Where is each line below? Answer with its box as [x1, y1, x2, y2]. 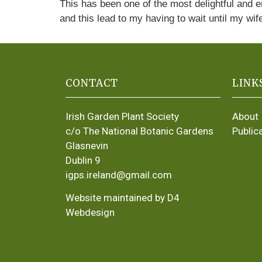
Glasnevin [65, 140, 108, 151]
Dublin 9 [65, 154, 101, 166]
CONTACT [65, 77, 118, 89]
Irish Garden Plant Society [65, 111, 179, 122]
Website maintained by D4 [65, 192, 180, 204]
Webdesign [65, 206, 115, 219]
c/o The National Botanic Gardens [65, 125, 213, 137]
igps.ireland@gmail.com [65, 169, 172, 181]
